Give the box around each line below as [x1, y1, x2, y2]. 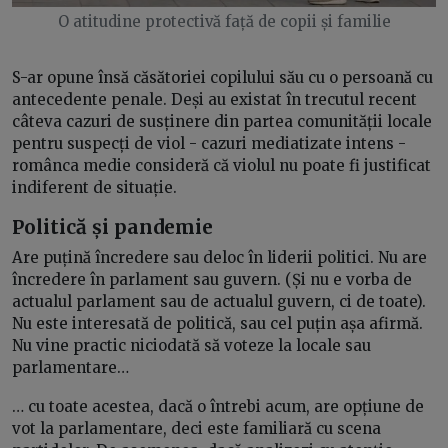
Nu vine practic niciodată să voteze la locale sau [12, 335, 371, 355]
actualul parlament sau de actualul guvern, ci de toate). [12, 291, 426, 311]
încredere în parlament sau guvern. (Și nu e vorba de [12, 269, 412, 289]
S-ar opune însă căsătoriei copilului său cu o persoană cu [12, 68, 433, 88]
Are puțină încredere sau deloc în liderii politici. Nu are [12, 247, 427, 267]
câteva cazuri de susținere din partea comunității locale [12, 112, 432, 132]
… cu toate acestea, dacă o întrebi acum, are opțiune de [12, 396, 424, 416]
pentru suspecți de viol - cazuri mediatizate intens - [12, 134, 406, 154]
